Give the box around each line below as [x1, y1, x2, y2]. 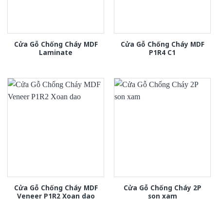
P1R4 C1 [149, 47, 176, 57]
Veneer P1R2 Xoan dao [17, 191, 95, 200]
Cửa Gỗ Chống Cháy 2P [123, 182, 201, 192]
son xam [147, 191, 177, 200]
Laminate [39, 47, 73, 57]
